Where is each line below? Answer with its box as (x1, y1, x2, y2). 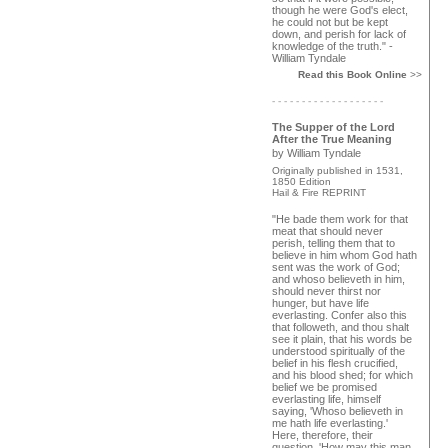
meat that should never (272, 225, 383, 237)
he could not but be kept (272, 16, 388, 28)
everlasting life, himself (272, 393, 381, 405)
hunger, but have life (272, 297, 369, 309)
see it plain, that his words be (272, 333, 412, 345)
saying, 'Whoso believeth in (272, 405, 403, 417)
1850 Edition (272, 176, 331, 187)
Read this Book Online (298, 69, 410, 80)
